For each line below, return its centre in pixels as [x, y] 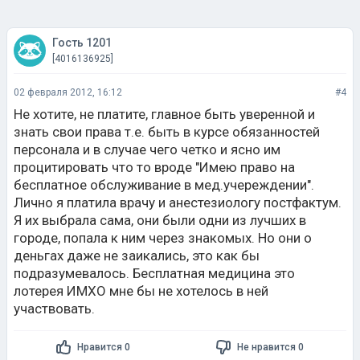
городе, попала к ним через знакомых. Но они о [163, 238]
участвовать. [54, 309]
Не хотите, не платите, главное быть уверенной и [164, 114]
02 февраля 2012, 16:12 [68, 92]
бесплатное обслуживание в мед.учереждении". [164, 185]
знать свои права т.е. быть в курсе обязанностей [167, 132]
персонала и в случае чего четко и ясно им [147, 149]
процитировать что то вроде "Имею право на [154, 167]
